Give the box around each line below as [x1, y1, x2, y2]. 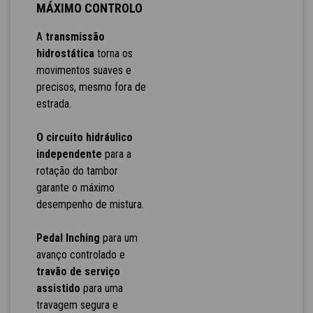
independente [36, 147, 102, 161]
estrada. [36, 97, 71, 111]
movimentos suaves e [36, 64, 131, 78]
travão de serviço [36, 265, 120, 279]
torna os [94, 47, 133, 61]
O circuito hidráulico [36, 131, 133, 145]
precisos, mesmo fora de [36, 80, 146, 94]
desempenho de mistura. [36, 198, 144, 212]
